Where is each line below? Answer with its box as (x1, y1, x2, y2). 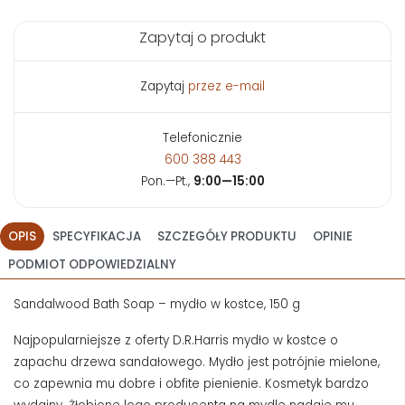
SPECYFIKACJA (52, 227, 141, 245)
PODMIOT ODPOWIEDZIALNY (8, 255, 176, 273)
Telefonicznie (163, 128, 242, 146)
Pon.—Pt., (140, 172, 193, 190)
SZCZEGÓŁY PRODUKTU (157, 227, 297, 245)
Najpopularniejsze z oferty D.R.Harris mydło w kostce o (14, 331, 338, 349)
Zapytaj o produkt (139, 26, 266, 48)
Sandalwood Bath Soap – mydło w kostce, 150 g (14, 295, 300, 313)
